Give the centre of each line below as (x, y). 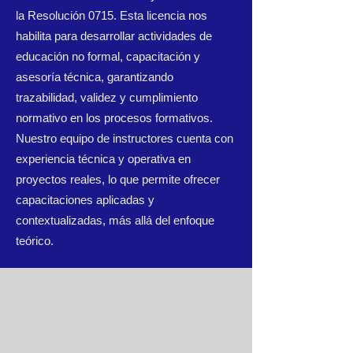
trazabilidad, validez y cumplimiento (107, 97)
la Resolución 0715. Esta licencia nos (111, 15)
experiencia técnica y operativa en (103, 159)
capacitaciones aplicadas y (85, 200)
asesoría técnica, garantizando (95, 77)
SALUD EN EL (126, 333)
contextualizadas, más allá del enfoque (115, 220)
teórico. (35, 241)
